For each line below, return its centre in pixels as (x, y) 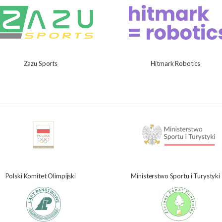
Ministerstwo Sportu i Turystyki (176, 176)
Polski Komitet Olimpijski (40, 176)
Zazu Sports (40, 63)
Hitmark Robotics (176, 63)
